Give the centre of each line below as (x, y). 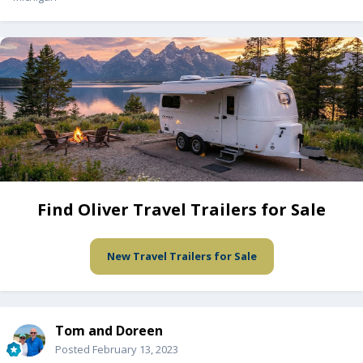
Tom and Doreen (109, 331)
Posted (74, 350)
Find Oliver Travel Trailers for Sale (181, 210)
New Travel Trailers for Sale (181, 256)
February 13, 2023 (135, 350)
